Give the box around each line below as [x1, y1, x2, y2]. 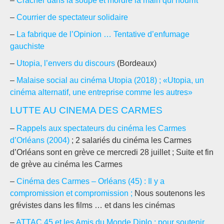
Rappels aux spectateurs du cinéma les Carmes [16, 124, 186, 132]
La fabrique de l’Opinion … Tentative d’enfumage [16, 30, 189, 38]
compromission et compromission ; [10, 189, 132, 197]
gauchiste [10, 42, 44, 50]
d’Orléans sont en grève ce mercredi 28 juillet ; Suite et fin [10, 148, 213, 156]
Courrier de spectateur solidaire [14, 13, 128, 21]
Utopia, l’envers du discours [14, 59, 115, 67]
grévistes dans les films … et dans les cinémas [10, 201, 175, 209]
